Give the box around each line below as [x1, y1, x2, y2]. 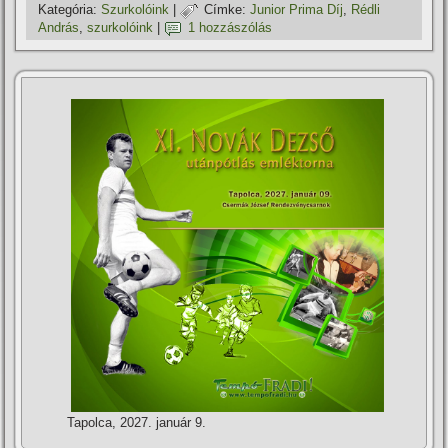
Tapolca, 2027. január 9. [67, 415, 207, 431]
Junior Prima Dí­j [250, 2, 344, 18]
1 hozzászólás [188, 20, 273, 36]
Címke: [204, 2, 247, 18]
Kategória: [38, 2, 98, 18]
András [38, 20, 80, 36]
